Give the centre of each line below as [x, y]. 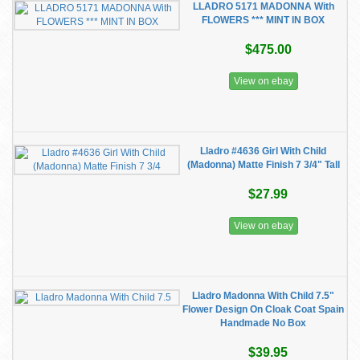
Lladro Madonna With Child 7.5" [263, 296]
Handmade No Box [263, 323]
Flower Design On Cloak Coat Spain [263, 309]
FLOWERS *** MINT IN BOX [263, 20]
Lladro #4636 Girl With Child [263, 151]
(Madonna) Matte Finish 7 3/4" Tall [263, 165]
